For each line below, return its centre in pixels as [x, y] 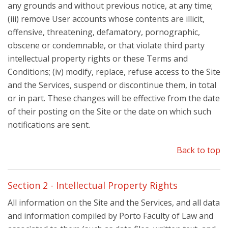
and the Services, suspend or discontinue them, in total [112, 85]
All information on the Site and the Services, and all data [114, 203]
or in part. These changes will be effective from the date [114, 98]
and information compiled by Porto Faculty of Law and [110, 216]
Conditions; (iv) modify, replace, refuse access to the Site [114, 72]
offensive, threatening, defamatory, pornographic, [104, 32]
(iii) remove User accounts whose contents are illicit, [106, 19]
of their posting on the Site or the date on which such [109, 111]
